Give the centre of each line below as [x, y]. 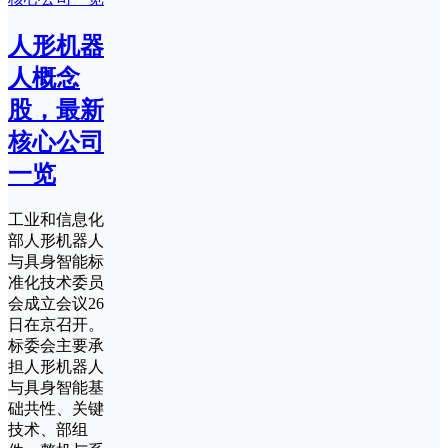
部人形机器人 [56, 240]
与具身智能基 [56, 387]
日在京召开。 [56, 324]
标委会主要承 [56, 345]
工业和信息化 [56, 219]
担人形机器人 [56, 366]
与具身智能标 [56, 261]
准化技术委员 [56, 282]
